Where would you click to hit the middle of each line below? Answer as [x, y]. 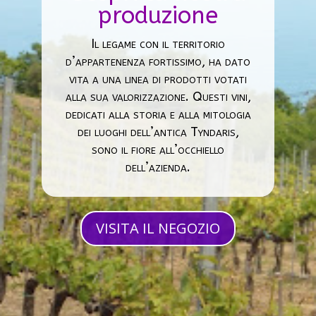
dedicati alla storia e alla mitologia [158, 114]
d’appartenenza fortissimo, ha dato [158, 61]
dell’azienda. [158, 167]
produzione [158, 16]
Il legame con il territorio [158, 44]
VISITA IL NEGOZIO [158, 228]
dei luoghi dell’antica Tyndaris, [158, 132]
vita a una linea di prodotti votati [158, 79]
